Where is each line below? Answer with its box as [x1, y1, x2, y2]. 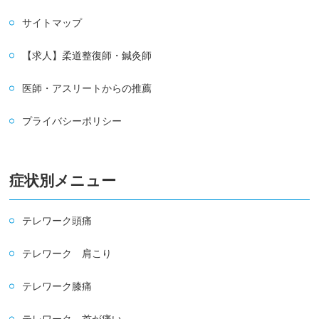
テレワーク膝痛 [22, 281, 93, 292]
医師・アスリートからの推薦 [22, 83, 152, 94]
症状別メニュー [9, 172, 117, 189]
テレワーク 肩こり [22, 248, 113, 259]
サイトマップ [22, 17, 83, 28]
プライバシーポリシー [22, 115, 122, 127]
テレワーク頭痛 [22, 215, 93, 226]
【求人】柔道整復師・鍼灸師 [22, 50, 152, 61]
